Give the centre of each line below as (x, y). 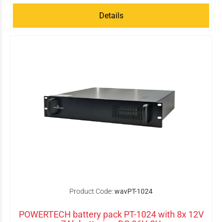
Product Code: (91, 191)
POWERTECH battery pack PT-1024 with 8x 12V (111, 214)
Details (111, 16)
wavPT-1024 (134, 191)
